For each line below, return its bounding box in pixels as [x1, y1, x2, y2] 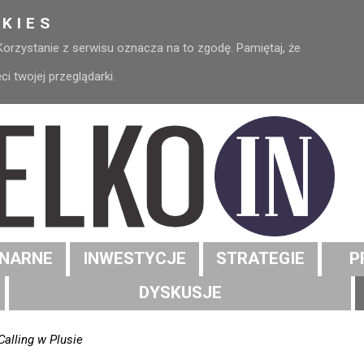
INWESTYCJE [83, 249, 186, 269]
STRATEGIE [216, 249, 305, 269]
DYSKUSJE [138, 283, 222, 303]
